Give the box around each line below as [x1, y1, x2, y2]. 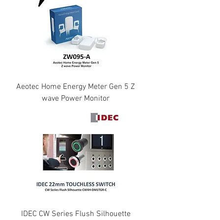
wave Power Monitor [42, 94, 110, 104]
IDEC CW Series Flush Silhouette [21, 209, 131, 219]
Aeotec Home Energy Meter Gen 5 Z [16, 82, 135, 92]
